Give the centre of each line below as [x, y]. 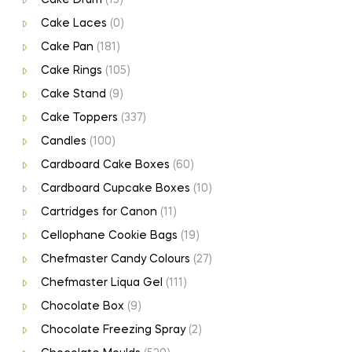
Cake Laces [73, 23]
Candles [63, 141]
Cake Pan [67, 47]
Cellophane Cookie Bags [109, 235]
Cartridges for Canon [99, 212]
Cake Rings [71, 70]
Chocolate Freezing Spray [113, 330]
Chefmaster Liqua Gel [101, 282]
